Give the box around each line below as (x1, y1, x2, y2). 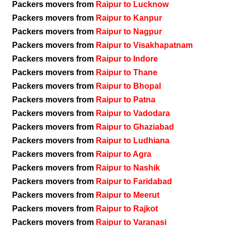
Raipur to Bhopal (96, 82, 161, 90)
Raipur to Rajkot (96, 204, 158, 213)
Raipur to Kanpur (96, 14, 162, 22)
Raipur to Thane (96, 68, 157, 77)
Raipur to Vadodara (96, 109, 170, 118)
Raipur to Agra (96, 150, 151, 158)
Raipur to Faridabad (96, 177, 172, 186)
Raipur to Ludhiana (96, 136, 169, 145)
